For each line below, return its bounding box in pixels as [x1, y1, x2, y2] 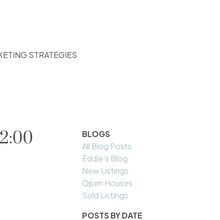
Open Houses [82, 178, 133, 189]
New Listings [82, 165, 129, 176]
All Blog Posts [82, 141, 132, 152]
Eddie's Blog [82, 153, 128, 164]
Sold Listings [82, 190, 129, 201]
